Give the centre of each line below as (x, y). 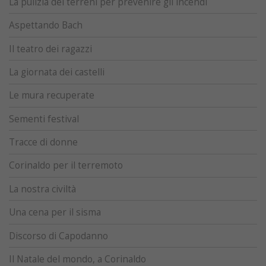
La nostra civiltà (42, 189)
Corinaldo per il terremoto (66, 166)
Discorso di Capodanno (58, 236)
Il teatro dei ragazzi (50, 49)
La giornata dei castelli (57, 72)
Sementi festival (44, 119)
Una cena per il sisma (55, 213)
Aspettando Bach (46, 26)
